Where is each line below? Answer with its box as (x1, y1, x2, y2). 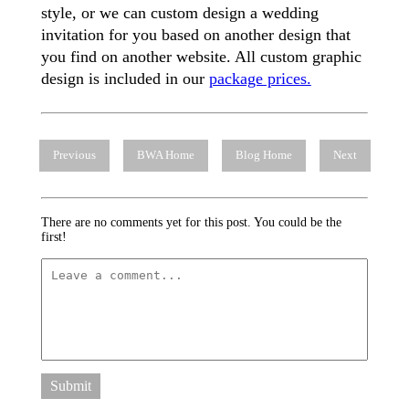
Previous (52, 149, 96, 163)
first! (40, 230, 67, 245)
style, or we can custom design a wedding (40, 3, 319, 22)
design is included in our (40, 68, 209, 88)
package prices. (208, 68, 311, 88)
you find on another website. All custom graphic (40, 47, 362, 66)
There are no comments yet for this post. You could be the (40, 215, 341, 230)
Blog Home (235, 149, 292, 163)
